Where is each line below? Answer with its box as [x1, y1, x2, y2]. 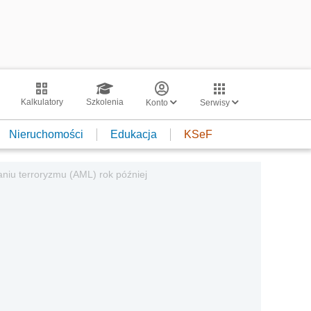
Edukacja [110, 128, 157, 140]
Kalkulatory [20, 97, 63, 107]
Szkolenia [85, 97, 124, 107]
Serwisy [200, 98, 232, 108]
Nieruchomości [9, 128, 83, 140]
